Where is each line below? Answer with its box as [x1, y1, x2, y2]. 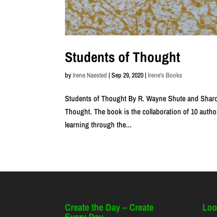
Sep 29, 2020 [111, 70, 144, 79]
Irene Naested [73, 70, 108, 79]
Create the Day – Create [65, 201, 154, 214]
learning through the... [65, 119, 132, 130]
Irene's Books [148, 70, 183, 79]
